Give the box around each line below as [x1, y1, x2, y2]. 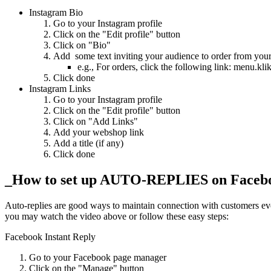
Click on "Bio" [53, 40, 111, 51]
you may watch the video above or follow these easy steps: [5, 211, 229, 221]
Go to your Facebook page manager [29, 252, 166, 263]
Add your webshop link [53, 127, 144, 138]
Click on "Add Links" [53, 116, 138, 127]
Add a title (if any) [53, 138, 123, 149]
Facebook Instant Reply [5, 231, 96, 242]
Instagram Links [29, 83, 91, 94]
